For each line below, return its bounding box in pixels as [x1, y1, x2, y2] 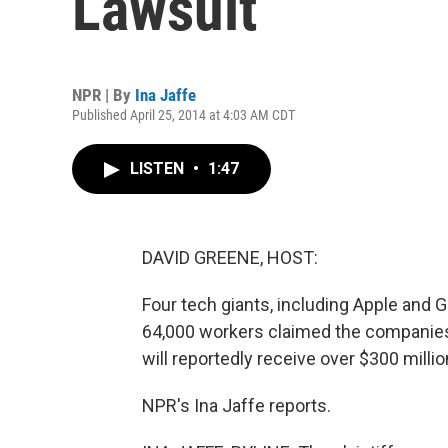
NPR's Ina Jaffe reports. [142, 395, 331, 416]
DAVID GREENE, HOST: [142, 247, 318, 268]
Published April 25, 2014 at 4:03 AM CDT [72, 107, 295, 123]
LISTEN [130, 159, 188, 178]
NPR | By [72, 85, 135, 105]
